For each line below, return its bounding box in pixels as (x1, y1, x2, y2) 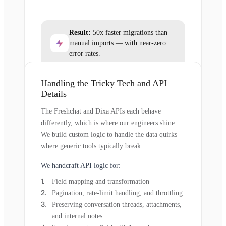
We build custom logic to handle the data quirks (41, 131, 177, 139)
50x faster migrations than (91, 29, 167, 37)
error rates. (69, 50, 100, 58)
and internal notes (52, 212, 102, 220)
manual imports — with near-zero (69, 39, 166, 47)
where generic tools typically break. (41, 142, 143, 150)
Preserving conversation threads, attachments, (52, 201, 182, 209)
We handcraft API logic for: (41, 162, 121, 170)
